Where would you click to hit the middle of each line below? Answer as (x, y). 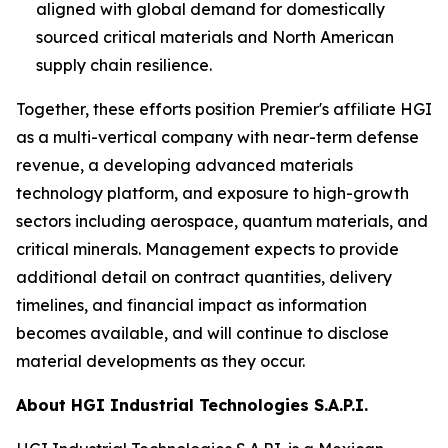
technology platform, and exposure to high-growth (212, 193)
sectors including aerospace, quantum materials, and (222, 221)
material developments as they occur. (160, 361)
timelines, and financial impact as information (191, 305)
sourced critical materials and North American (215, 37)
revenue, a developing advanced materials (184, 165)
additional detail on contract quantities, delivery (204, 277)
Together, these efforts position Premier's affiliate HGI (224, 109)
